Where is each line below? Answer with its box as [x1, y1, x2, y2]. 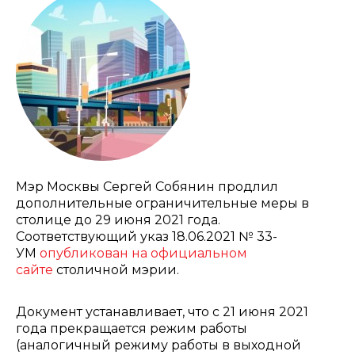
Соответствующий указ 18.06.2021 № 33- [16, 229, 277, 244]
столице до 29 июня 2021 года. [16, 212, 220, 227]
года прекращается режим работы [16, 321, 247, 336]
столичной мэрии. [53, 262, 179, 277]
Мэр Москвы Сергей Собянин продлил [16, 179, 278, 194]
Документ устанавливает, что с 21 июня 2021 [16, 304, 308, 319]
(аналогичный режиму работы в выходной [16, 338, 301, 353]
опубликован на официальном [40, 246, 247, 261]
